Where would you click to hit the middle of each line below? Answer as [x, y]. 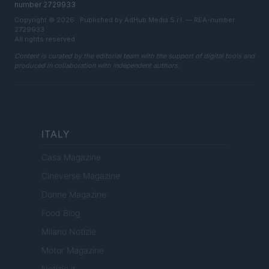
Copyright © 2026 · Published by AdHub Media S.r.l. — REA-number [125, 20]
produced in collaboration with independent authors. [97, 66]
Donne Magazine [74, 195]
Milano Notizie [69, 232]
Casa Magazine [71, 157]
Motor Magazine [73, 250]
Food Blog [61, 213]
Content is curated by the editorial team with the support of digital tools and [134, 56]
